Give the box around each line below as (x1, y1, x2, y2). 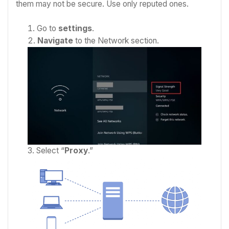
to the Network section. (73, 35, 159, 45)
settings (58, 23, 93, 33)
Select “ (36, 145, 65, 155)
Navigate (37, 35, 74, 45)
